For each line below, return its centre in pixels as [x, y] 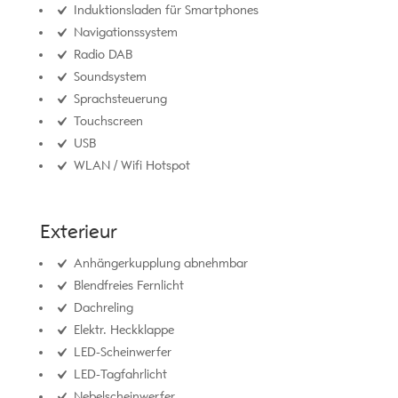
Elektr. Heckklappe [122, 330]
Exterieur [78, 231]
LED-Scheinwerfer [120, 352]
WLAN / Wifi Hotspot [130, 165]
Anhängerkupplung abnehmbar [159, 263]
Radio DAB [101, 54]
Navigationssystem [123, 32]
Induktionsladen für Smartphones [164, 10]
